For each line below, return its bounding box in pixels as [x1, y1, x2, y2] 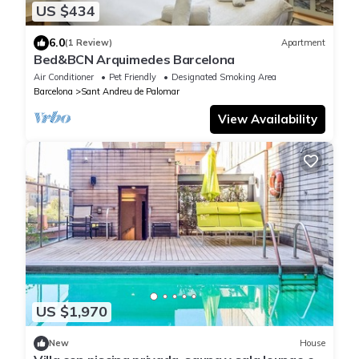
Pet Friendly [109, 71, 156, 83]
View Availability [218, 111, 317, 127]
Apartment [281, 37, 325, 49]
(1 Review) [65, 37, 112, 49]
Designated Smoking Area [171, 71, 276, 83]
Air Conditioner [34, 71, 94, 83]
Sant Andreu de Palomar [81, 85, 179, 97]
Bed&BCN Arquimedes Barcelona [34, 50, 236, 67]
